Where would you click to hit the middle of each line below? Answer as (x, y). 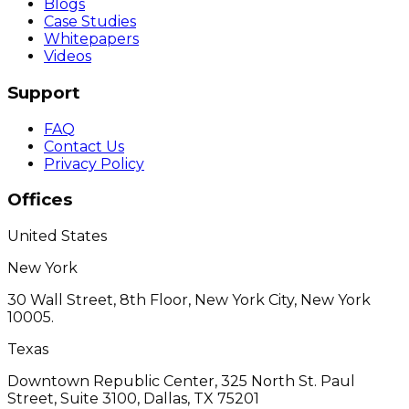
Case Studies (90, 22)
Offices (40, 200)
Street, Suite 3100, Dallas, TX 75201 (133, 398)
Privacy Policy (94, 163)
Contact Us (84, 146)
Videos (68, 57)
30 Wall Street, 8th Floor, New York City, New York (189, 299)
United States (57, 236)
